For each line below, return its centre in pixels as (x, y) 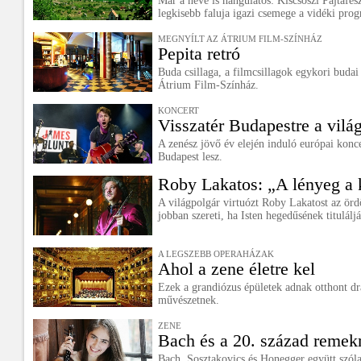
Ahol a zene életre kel (237, 269)
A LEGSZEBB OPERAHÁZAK (216, 254)
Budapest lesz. (190, 157)
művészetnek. (189, 300)
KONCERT (178, 110)
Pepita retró (199, 54)
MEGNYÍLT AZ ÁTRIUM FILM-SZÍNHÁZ (240, 39)
